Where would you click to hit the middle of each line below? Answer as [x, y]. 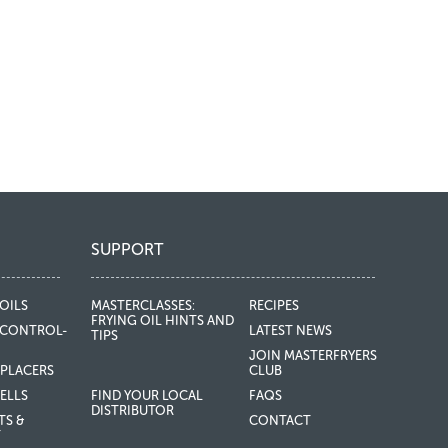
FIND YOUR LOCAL [147, 395]
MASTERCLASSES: [143, 305]
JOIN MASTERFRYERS [312, 355]
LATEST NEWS [290, 330]
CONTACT [279, 420]
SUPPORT [127, 249]
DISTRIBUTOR [132, 410]
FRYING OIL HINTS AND [162, 320]
